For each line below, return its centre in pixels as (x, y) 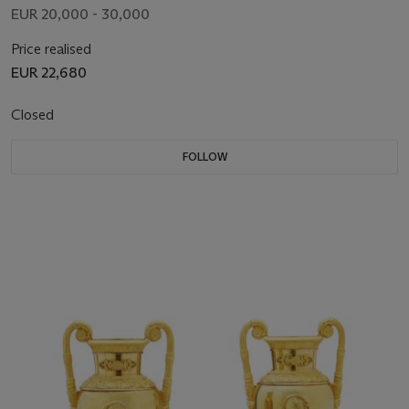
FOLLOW (204, 157)
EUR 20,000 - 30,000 (80, 15)
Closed (34, 115)
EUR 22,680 (49, 73)
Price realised (51, 49)
